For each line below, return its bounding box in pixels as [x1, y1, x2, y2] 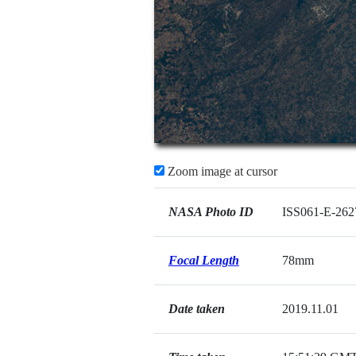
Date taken [168, 302, 225, 315]
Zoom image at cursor [164, 164, 277, 178]
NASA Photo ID [168, 205, 253, 219]
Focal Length [168, 253, 239, 267]
